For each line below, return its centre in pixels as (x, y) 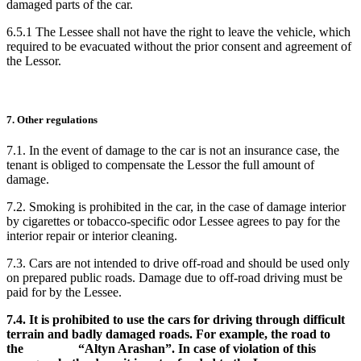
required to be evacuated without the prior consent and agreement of (179, 47)
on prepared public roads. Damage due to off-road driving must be (174, 277)
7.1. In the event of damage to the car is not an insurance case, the (173, 150)
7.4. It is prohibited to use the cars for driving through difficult (176, 319)
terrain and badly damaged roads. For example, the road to (168, 334)
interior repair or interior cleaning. (95, 235)
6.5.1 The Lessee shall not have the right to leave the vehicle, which (178, 32)
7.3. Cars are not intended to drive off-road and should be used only (178, 263)
